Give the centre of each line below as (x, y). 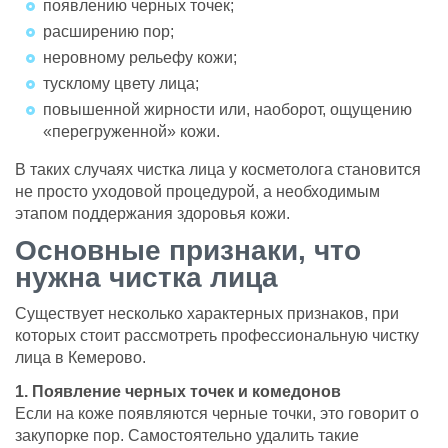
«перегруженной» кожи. (132, 131)
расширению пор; (109, 31)
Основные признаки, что (188, 250)
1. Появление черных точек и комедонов (178, 391)
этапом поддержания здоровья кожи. (152, 213)
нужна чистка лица (146, 277)
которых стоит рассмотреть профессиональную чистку (217, 335)
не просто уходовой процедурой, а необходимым (197, 191)
